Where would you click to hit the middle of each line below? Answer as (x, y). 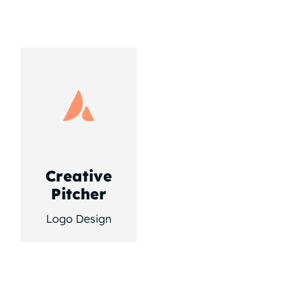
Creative (78, 176)
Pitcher (78, 194)
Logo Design (78, 219)
